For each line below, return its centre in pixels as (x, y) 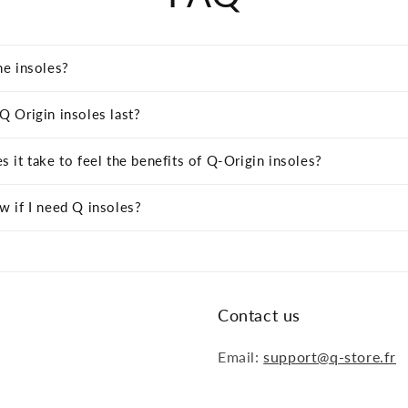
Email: (241, 357)
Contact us (259, 315)
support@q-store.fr (330, 357)
